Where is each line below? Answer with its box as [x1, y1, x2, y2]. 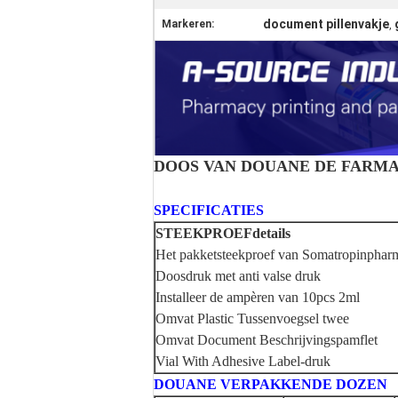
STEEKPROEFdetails [155, 226, 291, 241]
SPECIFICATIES [154, 203, 264, 218]
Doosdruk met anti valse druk [155, 268, 321, 283]
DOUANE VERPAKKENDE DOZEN [154, 377, 387, 392]
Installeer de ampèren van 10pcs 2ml [155, 290, 360, 305]
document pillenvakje [263, 17, 389, 31]
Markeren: [162, 18, 214, 30]
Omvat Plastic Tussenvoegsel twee [155, 311, 349, 326]
